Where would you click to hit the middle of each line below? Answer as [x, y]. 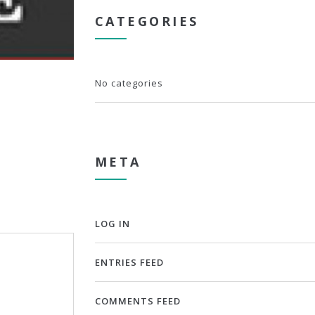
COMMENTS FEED [137, 301]
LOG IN [112, 224]
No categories [129, 83]
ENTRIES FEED [129, 262]
